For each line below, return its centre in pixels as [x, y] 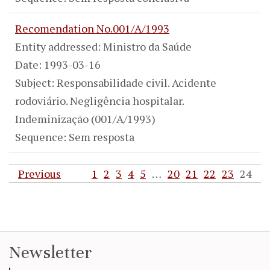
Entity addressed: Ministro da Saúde [103, 46]
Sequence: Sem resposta [75, 137]
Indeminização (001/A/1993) [85, 118]
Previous [39, 173]
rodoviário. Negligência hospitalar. [99, 100]
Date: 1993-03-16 [58, 64]
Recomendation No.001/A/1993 [92, 28]
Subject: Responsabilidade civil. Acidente [116, 82]
